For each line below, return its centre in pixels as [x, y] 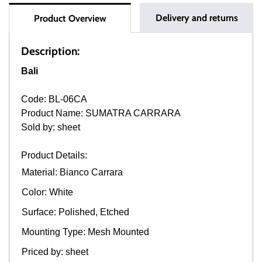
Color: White [47, 192]
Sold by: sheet [52, 127]
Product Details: [54, 155]
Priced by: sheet [56, 251]
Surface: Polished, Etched [75, 212]
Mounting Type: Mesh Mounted [87, 232]
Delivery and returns [196, 18]
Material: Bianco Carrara [72, 172]
